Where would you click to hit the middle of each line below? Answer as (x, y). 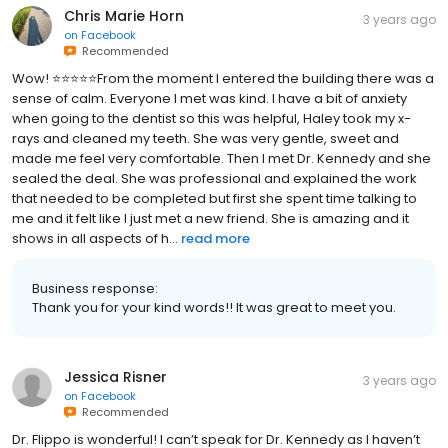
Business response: (95, 288)
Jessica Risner (115, 377)
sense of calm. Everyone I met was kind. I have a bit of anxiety (209, 98)
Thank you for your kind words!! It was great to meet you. (214, 307)
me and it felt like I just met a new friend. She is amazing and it (210, 218)
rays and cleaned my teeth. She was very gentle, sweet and (205, 138)
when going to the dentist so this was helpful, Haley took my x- (211, 118)
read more (215, 238)
